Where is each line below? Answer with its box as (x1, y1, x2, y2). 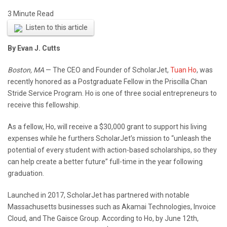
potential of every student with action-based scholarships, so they (8, 146, 217, 155)
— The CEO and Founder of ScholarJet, (44, 66, 170, 74)
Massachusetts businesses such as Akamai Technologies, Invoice (8, 203, 216, 211)
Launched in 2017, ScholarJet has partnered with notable (8, 191, 190, 200)
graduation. (8, 169, 44, 178)
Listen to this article (25, 23, 88, 32)
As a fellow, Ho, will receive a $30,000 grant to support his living (8, 123, 207, 131)
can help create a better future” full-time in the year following (8, 158, 203, 166)
